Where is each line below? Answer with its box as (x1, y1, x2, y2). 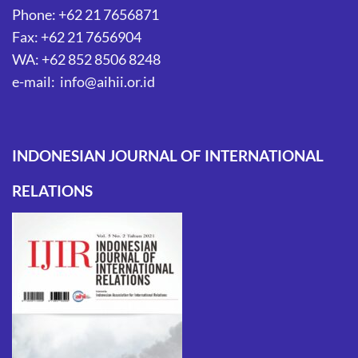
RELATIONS (12, 181, 93, 200)
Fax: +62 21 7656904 (12, 27, 141, 46)
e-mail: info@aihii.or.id (12, 72, 155, 90)
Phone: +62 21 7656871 (12, 5, 159, 23)
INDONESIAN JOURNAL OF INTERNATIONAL (12, 145, 324, 165)
